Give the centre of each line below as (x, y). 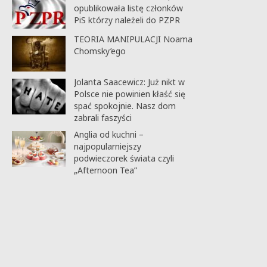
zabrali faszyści (103, 117)
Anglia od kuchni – (108, 134)
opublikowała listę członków (128, 8)
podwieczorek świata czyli (124, 158)
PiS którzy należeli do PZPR (127, 20)
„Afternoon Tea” (105, 170)
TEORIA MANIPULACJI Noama (133, 39)
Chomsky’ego (100, 51)
